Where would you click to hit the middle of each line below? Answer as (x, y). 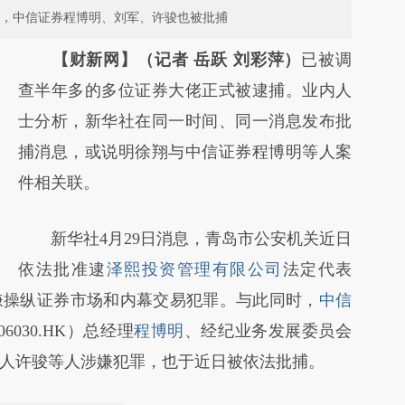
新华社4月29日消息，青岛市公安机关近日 (185, 239)
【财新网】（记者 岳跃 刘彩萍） (177, 60)
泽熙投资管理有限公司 (194, 269)
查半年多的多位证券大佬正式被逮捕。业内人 (185, 90)
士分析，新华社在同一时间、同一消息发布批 (185, 121)
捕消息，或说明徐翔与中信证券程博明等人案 (185, 152)
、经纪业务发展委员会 (268, 331)
